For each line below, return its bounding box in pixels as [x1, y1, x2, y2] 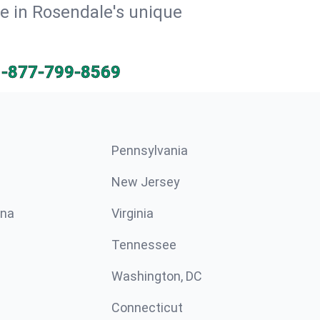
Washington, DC [111, 269, 202, 284]
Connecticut [111, 300, 183, 315]
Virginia [111, 206, 154, 221]
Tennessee [111, 237, 176, 252]
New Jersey [111, 174, 180, 189]
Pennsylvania [111, 143, 188, 158]
